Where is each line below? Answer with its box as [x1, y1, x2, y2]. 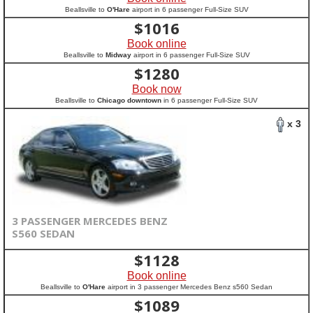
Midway [105, 51, 131, 59]
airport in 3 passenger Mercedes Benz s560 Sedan [105, 283, 272, 291]
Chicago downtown [97, 96, 161, 104]
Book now [131, 83, 182, 95]
